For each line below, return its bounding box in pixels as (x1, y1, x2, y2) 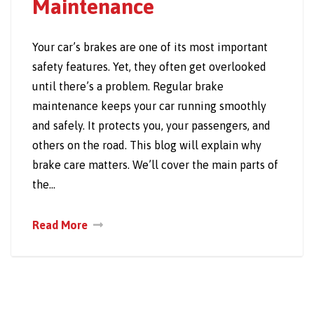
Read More (32, 218, 88, 231)
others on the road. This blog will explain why (32, 138, 261, 151)
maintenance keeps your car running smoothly (32, 99, 266, 112)
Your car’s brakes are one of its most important (32, 40, 268, 53)
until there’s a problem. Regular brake (32, 79, 224, 93)
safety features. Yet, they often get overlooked (32, 60, 266, 73)
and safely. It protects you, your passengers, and (32, 118, 271, 132)
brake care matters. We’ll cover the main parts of (32, 158, 278, 171)
